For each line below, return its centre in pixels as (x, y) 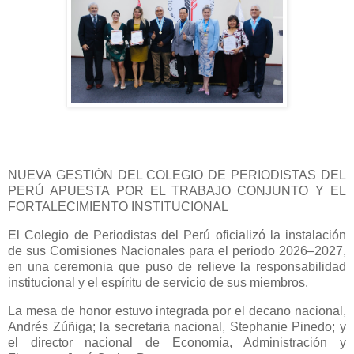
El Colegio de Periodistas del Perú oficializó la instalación (177, 235)
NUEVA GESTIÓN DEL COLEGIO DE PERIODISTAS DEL (177, 175)
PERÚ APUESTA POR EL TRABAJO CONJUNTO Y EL (177, 191)
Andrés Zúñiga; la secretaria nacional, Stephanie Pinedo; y (177, 326)
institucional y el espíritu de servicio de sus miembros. (158, 283)
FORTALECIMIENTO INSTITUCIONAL (120, 207)
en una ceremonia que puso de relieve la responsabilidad (177, 267)
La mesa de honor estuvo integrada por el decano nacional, (177, 311)
